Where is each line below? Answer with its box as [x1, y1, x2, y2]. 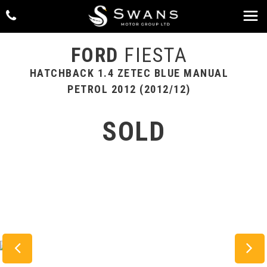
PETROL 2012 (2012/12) [67, 83, 191, 95]
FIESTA [118, 43, 188, 67]
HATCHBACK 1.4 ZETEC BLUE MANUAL [29, 67, 229, 79]
